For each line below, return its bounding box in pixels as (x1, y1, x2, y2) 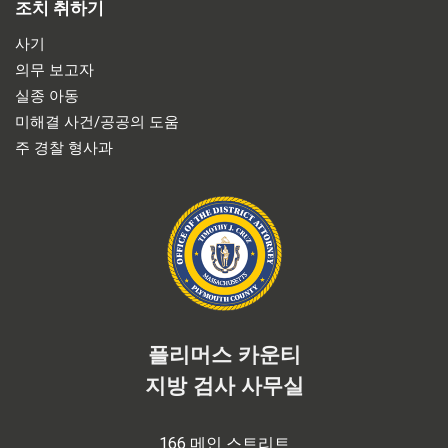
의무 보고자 (15, 60, 94, 79)
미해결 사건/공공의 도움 (15, 112, 179, 131)
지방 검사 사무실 (144, 373, 304, 397)
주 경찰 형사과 (15, 138, 113, 157)
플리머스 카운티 (147, 342, 301, 366)
